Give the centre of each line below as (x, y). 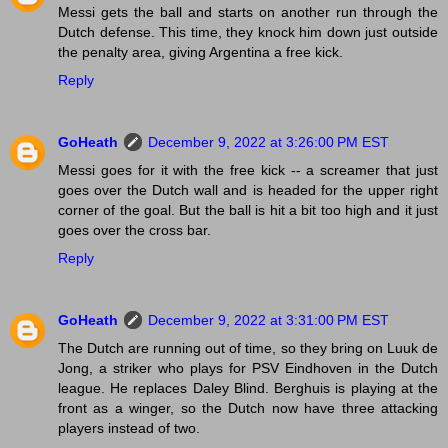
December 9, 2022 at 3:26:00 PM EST (268, 141)
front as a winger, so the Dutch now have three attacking (248, 407)
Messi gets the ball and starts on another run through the (248, 11)
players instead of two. (129, 427)
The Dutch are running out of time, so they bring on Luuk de (248, 347)
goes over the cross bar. (134, 229)
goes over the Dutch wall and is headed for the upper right (248, 189)
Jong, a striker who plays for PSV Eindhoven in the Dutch (248, 367)
